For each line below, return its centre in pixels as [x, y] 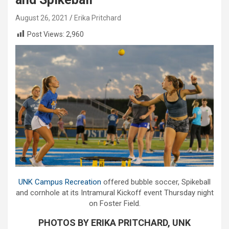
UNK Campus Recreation [60, 182]
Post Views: [46, 34]
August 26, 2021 [42, 18]
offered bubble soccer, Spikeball [156, 182]
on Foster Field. [114, 204]
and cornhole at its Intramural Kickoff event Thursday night [114, 193]
